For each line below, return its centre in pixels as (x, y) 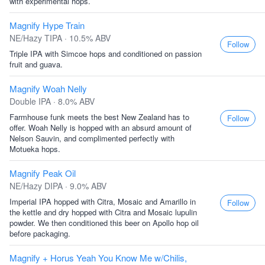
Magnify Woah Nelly (48, 88)
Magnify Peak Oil (43, 173)
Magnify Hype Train (47, 25)
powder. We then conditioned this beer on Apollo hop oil (104, 223)
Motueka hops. (35, 149)
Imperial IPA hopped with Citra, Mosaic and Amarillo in (103, 201)
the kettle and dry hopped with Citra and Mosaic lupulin (103, 212)
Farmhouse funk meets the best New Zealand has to (99, 117)
